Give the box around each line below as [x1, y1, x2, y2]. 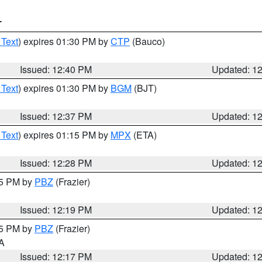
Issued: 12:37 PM [20, 109, 92, 123]
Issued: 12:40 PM [20, 63, 92, 76]
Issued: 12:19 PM [20, 203, 92, 216]
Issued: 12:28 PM [20, 156, 92, 170]
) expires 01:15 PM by [18, 128, 111, 142]
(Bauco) [130, 35, 165, 48]
